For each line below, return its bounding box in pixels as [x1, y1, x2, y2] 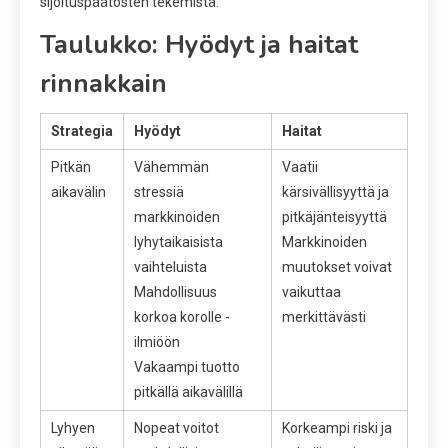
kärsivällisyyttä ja [282, 183, 389, 200]
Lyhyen [51, 419, 95, 436]
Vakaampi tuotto [134, 358, 240, 375]
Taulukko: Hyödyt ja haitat [40, 26, 358, 62]
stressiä [134, 183, 184, 200]
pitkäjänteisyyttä [282, 208, 387, 225]
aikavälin [51, 183, 106, 200]
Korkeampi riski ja [282, 419, 392, 436]
